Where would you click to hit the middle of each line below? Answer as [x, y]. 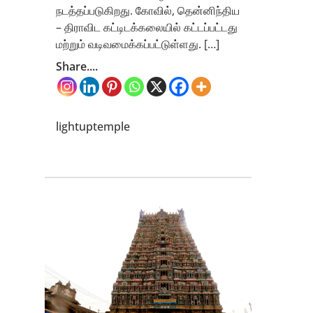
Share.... [77, 66]
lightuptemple [93, 126]
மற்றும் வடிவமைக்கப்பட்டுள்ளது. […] [138, 44]
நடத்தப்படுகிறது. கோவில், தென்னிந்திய [148, 10]
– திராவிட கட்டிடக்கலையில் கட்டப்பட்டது [147, 27]
